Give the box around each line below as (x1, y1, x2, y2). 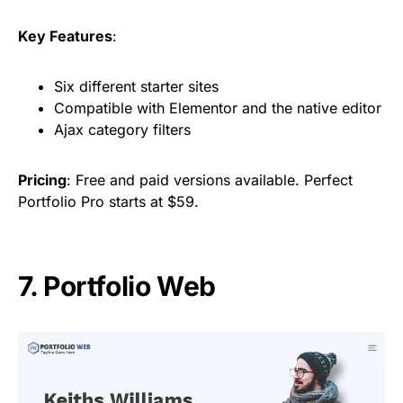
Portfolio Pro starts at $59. (18, 193, 199, 211)
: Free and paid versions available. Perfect (67, 171, 353, 190)
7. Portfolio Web (18, 270, 216, 303)
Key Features (18, 27, 112, 46)
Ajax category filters (54, 121, 191, 139)
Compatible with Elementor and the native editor (54, 99, 381, 118)
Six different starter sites (54, 77, 219, 96)
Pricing (18, 171, 67, 190)
